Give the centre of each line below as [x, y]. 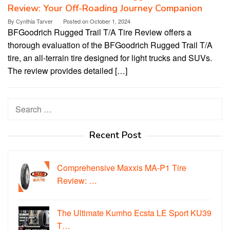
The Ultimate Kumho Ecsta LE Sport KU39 [134, 213]
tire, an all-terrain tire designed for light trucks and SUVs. [110, 58]
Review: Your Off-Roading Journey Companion [105, 8]
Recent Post [115, 135]
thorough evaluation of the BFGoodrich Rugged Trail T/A [110, 45]
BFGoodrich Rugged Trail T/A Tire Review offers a [100, 32]
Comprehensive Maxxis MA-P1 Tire [122, 168]
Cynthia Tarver [34, 21]
